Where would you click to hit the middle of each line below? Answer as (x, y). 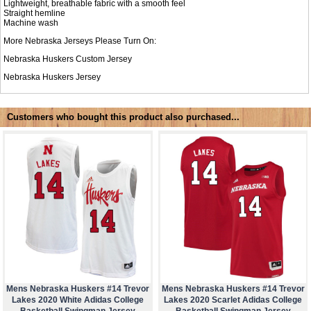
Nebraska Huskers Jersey (52, 77)
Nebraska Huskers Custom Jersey (68, 59)
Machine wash (31, 23)
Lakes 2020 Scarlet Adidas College (233, 300)
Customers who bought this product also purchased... (123, 117)
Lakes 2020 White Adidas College (77, 300)
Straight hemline (35, 13)
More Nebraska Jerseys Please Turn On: (80, 41)
